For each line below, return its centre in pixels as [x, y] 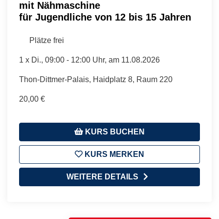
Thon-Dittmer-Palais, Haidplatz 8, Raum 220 [96, 79]
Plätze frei [47, 40]
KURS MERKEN [113, 154]
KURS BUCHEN [114, 131]
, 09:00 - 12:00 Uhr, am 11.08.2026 [100, 60]
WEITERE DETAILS [102, 176]
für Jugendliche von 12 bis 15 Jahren [105, 17]
